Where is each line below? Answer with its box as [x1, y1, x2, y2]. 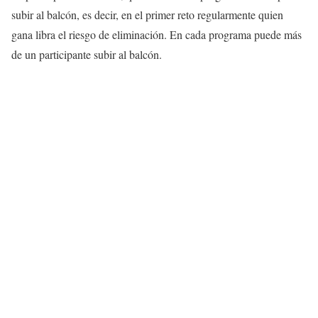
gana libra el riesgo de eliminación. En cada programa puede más [11, 27, 302, 43]
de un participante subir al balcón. [11, 47, 162, 62]
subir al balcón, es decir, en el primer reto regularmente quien [11, 7, 283, 23]
